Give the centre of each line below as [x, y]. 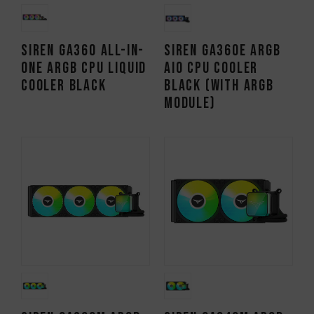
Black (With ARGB [219, 86]
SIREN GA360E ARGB [223, 50]
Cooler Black [64, 86]
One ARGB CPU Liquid [84, 68]
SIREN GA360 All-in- [83, 50]
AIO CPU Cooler [211, 68]
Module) [190, 103]
